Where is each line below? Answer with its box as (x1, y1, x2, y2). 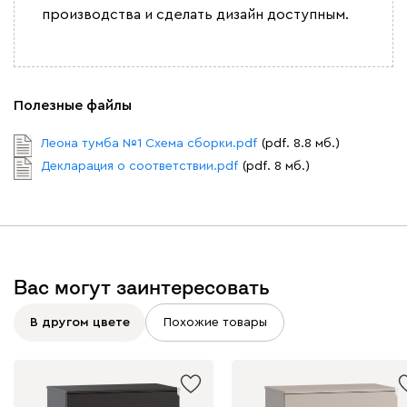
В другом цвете (29, 315, 130, 329)
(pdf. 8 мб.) (243, 160, 310, 174)
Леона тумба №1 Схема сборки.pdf (41, 137, 257, 151)
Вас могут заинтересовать (14, 277, 270, 298)
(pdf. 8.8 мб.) (262, 137, 340, 151)
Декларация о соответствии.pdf (41, 160, 238, 174)
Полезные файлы (14, 98, 132, 114)
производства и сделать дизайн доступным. (42, 7, 349, 23)
